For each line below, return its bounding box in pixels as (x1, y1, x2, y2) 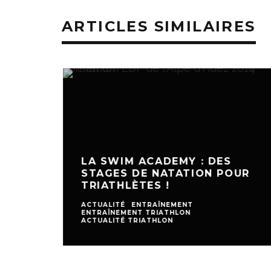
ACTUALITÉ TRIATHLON (79, 216, 171, 224)
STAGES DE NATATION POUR (79, 167, 248, 179)
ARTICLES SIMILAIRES (62, 18, 256, 35)
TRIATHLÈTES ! (79, 179, 168, 191)
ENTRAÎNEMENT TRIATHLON (79, 208, 189, 217)
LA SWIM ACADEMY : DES (79, 155, 230, 167)
